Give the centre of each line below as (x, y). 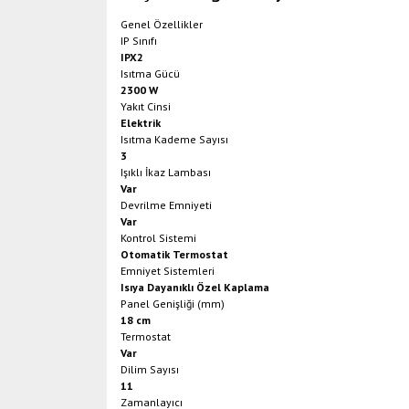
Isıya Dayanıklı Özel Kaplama (195, 287)
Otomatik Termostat (174, 254)
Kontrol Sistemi (158, 238)
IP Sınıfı (139, 41)
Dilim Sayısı (150, 369)
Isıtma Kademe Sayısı (174, 139)
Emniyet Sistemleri (168, 271)
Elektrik (141, 123)
